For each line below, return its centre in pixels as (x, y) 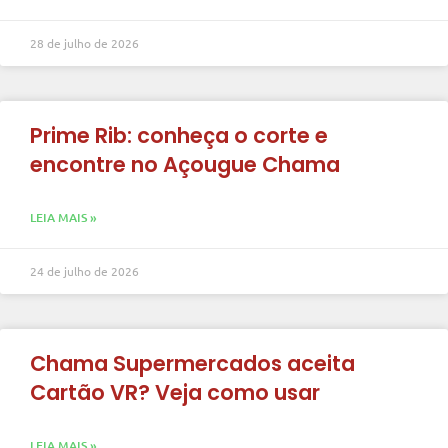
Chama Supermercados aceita (192, 363)
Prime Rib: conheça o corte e (179, 135)
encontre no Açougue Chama (185, 164)
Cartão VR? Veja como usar (175, 392)
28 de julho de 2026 (84, 42)
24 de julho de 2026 (84, 270)
